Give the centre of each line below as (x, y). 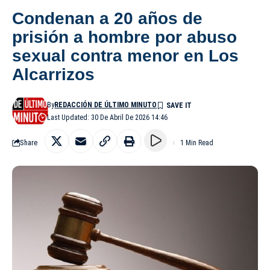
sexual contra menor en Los (125, 55)
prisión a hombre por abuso (124, 37)
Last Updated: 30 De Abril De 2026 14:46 (108, 117)
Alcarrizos (53, 74)
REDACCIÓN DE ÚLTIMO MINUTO (106, 105)
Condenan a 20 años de (107, 18)
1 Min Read (197, 143)
